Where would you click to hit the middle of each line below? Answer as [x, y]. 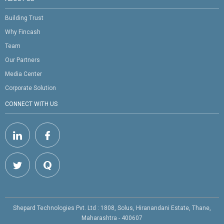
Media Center [23, 74]
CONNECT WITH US [31, 104]
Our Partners [22, 60]
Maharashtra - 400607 [112, 218]
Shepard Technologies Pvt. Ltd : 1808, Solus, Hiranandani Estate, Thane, [112, 208]
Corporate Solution [30, 88]
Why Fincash [23, 32]
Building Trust [24, 18]
